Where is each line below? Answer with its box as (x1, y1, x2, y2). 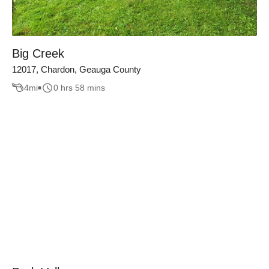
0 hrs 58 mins (53, 83, 105, 93)
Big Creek (12, 46, 64, 60)
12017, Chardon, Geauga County (12, 64, 141, 74)
